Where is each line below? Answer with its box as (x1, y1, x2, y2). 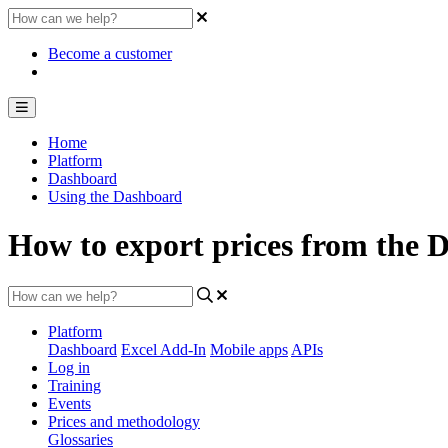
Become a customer (48, 45, 172, 62)
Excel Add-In (121, 340, 206, 358)
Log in (48, 358, 90, 376)
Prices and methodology (48, 412, 200, 430)
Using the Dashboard (48, 188, 182, 205)
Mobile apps (210, 340, 288, 358)
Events (48, 394, 91, 412)
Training (48, 376, 101, 394)
